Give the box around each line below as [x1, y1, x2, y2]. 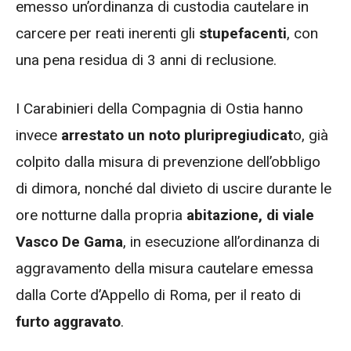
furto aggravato [16, 313, 121, 331]
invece [16, 126, 61, 145]
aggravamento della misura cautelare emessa [16, 259, 313, 278]
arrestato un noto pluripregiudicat [61, 126, 293, 145]
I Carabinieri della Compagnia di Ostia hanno [16, 100, 303, 118]
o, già [293, 126, 328, 145]
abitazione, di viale [186, 206, 314, 225]
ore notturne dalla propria [16, 206, 186, 225]
